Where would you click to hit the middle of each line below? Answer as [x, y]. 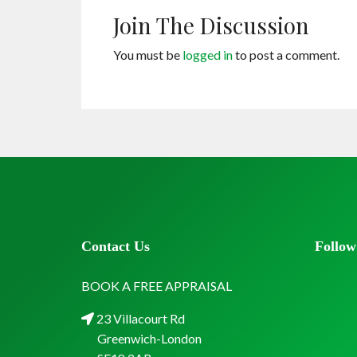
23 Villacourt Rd [139, 318]
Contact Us [116, 246]
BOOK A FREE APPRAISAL [157, 286]
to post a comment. [286, 55]
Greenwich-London [149, 338]
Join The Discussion [211, 25]
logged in [208, 55]
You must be [148, 55]
